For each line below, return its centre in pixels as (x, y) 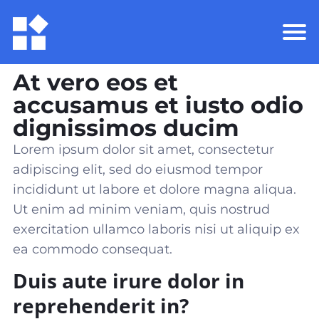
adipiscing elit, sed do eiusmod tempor (138, 169)
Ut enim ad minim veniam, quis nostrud (141, 209)
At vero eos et (95, 82)
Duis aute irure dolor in (129, 281)
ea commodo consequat (91, 249)
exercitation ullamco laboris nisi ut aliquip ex (156, 229)
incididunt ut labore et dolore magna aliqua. (155, 189)
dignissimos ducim (126, 128)
